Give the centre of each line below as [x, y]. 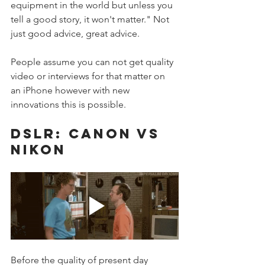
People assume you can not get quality [93, 62]
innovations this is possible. [70, 104]
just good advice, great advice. [76, 33]
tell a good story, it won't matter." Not [91, 19]
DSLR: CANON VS [88, 133]
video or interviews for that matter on [89, 76]
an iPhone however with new [71, 90]
